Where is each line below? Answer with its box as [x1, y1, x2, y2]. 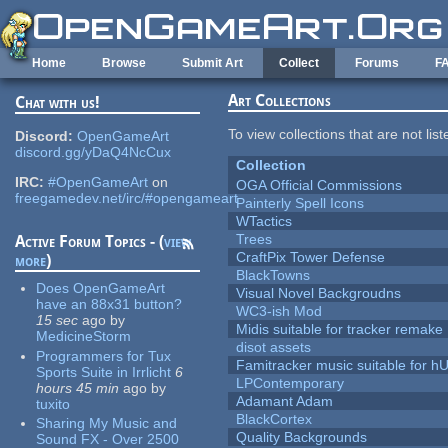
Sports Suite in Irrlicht [36, 363, 172, 380]
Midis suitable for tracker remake [236, 321, 444, 338]
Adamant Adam [236, 393, 334, 410]
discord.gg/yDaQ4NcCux [15, 144, 172, 161]
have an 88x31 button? [36, 296, 183, 313]
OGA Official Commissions [236, 177, 403, 194]
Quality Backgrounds [236, 429, 368, 446]
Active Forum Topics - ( [15, 232, 165, 252]
